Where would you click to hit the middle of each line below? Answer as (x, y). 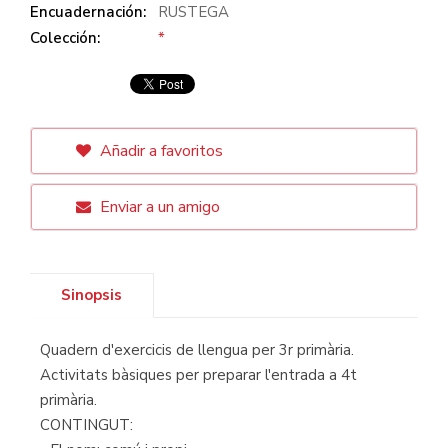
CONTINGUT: (86, 424)
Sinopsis (91, 294)
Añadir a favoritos (159, 150)
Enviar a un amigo (158, 206)
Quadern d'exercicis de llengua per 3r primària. (197, 349)
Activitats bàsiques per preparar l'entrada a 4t (198, 374)
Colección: (65, 37)
